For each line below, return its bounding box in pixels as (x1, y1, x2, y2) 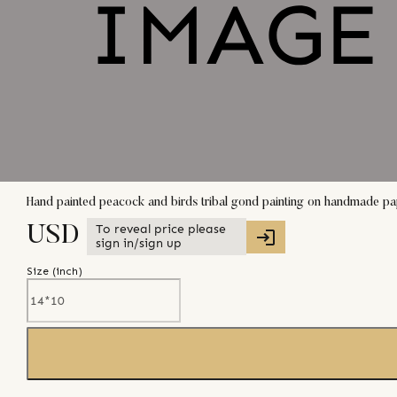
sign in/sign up (96, 236, 182, 252)
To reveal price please (96, 222, 226, 237)
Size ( (27, 265, 56, 278)
